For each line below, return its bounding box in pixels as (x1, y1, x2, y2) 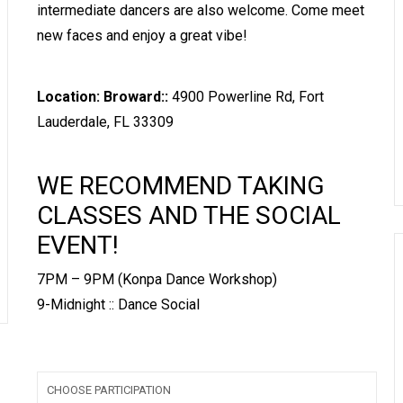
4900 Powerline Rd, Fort (171, 87, 324, 105)
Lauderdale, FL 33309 (36, 112, 174, 130)
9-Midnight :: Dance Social (36, 295, 200, 313)
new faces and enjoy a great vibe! (36, 26, 247, 44)
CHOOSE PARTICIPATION (46, 382, 171, 397)
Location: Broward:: (36, 87, 172, 105)
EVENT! (36, 229, 119, 260)
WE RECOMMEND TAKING (36, 170, 325, 201)
